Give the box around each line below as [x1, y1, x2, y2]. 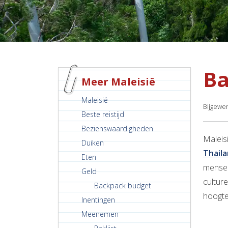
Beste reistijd [81, 109, 124, 120]
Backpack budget [94, 181, 151, 191]
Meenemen [81, 209, 119, 219]
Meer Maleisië [81, 75, 155, 89]
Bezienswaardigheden [81, 124, 153, 134]
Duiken [81, 138, 104, 148]
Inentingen [81, 195, 115, 205]
